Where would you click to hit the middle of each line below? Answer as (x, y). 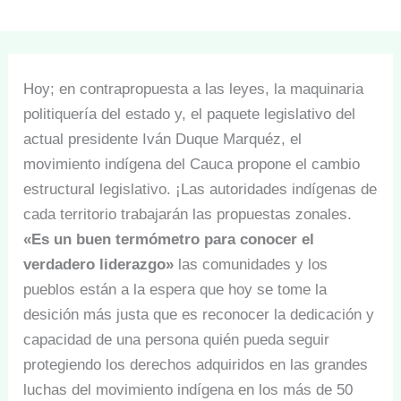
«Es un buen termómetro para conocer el (169, 239)
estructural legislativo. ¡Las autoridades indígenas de (200, 189)
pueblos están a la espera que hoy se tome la (175, 289)
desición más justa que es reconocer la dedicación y (199, 314)
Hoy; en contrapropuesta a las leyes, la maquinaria (194, 89)
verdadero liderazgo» (101, 264)
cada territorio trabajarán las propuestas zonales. (188, 214)
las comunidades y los (253, 264)
